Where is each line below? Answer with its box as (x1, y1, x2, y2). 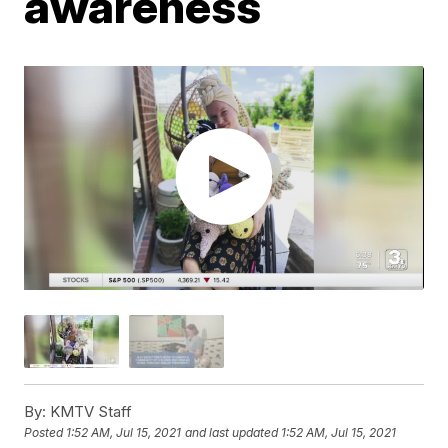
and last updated (185, 425, 279, 441)
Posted (24, 425, 67, 441)
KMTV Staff (46, 402, 133, 422)
